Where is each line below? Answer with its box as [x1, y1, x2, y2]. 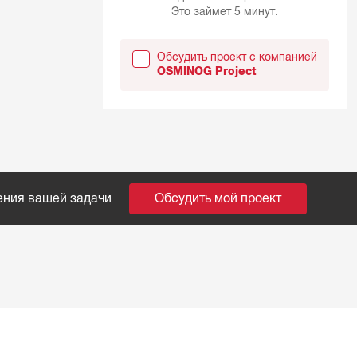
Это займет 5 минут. [171, 5, 278, 18]
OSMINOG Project [156, 65, 256, 78]
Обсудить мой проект [155, 191, 282, 206]
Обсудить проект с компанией [156, 51, 317, 64]
